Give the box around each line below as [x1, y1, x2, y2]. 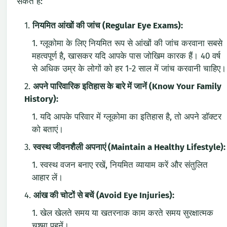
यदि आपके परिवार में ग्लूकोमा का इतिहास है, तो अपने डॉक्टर [40, 111, 221, 122]
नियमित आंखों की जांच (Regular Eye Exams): [32, 20, 183, 31]
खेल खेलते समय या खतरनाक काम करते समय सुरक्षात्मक [40, 207, 213, 218]
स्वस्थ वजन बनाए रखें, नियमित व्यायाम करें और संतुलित [40, 159, 208, 170]
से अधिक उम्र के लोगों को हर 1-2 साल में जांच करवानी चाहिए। [32, 63, 226, 74]
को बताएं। [32, 124, 63, 135]
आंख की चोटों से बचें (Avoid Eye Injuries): [33, 190, 174, 201]
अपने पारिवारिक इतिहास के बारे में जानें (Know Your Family [33, 81, 221, 92]
